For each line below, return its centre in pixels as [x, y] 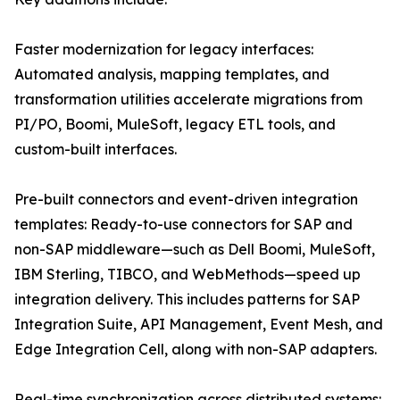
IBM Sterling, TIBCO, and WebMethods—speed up [187, 275]
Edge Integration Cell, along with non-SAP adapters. [196, 350]
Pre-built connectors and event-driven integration [186, 200]
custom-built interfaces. [96, 150]
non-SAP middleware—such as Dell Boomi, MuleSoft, [195, 250]
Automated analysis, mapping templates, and [172, 75]
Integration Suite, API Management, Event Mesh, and [199, 325]
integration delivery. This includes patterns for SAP [187, 300]
